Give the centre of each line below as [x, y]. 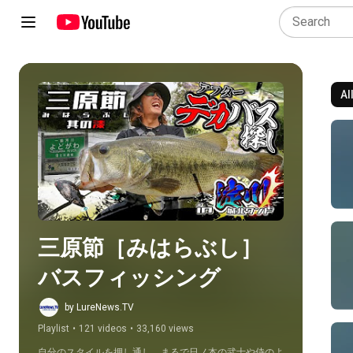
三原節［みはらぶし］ [150, 248]
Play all [173, 151]
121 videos [103, 329]
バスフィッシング [129, 278]
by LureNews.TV [99, 307]
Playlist [54, 329]
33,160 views [165, 329]
